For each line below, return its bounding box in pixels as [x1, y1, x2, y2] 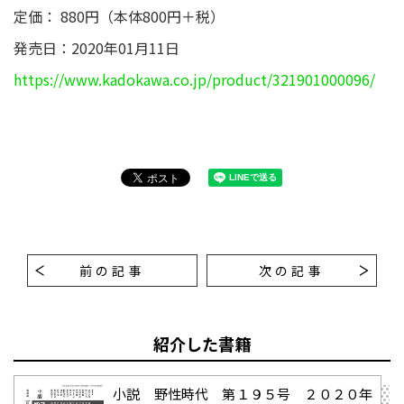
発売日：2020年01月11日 [14, 37, 179, 59]
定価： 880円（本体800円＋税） [14, 5, 225, 27]
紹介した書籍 [153, 332, 251, 355]
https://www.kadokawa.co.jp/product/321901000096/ [14, 69, 375, 90]
